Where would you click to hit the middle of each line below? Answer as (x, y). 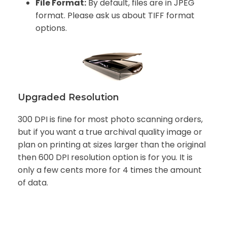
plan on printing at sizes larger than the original (112, 145)
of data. (33, 183)
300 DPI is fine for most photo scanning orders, (110, 120)
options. (51, 28)
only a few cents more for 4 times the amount (110, 170)
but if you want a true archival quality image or (110, 132)
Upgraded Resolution (68, 98)
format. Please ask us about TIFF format (115, 16)
